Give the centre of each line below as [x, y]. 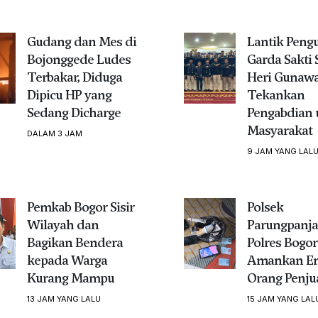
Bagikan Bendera [75, 243]
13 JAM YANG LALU [64, 299]
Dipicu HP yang [69, 95]
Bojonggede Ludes [78, 60]
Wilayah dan [62, 225]
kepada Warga [67, 261]
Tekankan [275, 95]
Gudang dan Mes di [81, 42]
